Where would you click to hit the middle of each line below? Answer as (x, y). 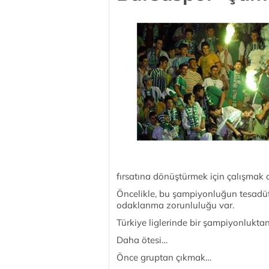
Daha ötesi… (142, 240)
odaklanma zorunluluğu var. (175, 205)
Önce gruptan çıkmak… (164, 257)
